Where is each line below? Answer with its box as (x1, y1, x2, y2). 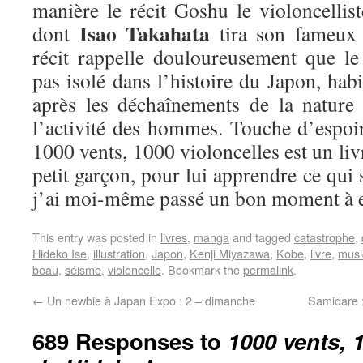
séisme (65, 260, 101, 278)
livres (160, 228, 187, 246)
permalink (243, 260, 293, 278)
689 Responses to (32, 324, 228, 357)
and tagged (229, 228, 294, 246)
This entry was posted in (32, 228, 160, 246)
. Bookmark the (161, 260, 243, 278)
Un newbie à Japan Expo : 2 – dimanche (44, 291, 255, 309)
